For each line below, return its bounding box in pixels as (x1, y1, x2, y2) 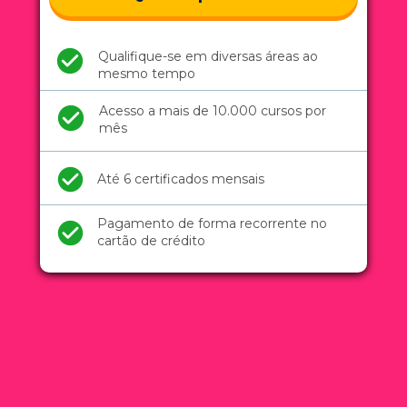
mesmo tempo (98, 65, 195, 82)
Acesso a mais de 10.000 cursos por (99, 103, 326, 120)
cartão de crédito (96, 233, 205, 250)
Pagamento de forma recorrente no (96, 215, 327, 233)
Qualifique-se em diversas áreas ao (98, 47, 318, 65)
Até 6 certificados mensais (96, 171, 264, 188)
